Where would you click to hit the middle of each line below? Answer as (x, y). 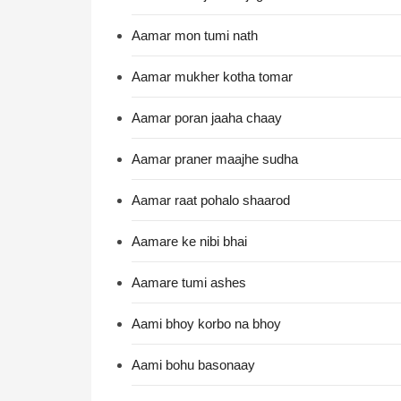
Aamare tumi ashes (189, 282)
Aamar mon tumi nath (195, 35)
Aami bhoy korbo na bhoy (206, 324)
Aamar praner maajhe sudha (215, 159)
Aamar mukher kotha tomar (212, 77)
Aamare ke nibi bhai (189, 241)
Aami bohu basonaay (193, 365)
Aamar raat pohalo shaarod (211, 200)
